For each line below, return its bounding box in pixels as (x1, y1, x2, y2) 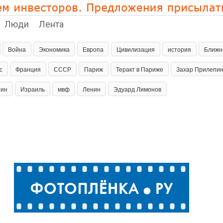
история (168, 45, 191, 53)
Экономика (39, 45, 70, 53)
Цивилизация (116, 45, 155, 53)
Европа (83, 45, 104, 53)
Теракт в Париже (116, 65, 163, 73)
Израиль (20, 85, 45, 93)
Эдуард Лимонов (113, 85, 161, 93)
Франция (15, 65, 41, 73)
